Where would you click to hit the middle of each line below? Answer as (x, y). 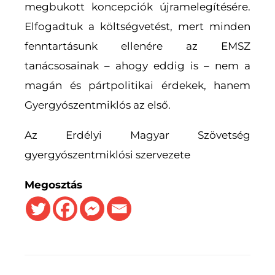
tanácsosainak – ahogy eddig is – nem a (137, 65)
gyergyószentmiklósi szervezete (107, 154)
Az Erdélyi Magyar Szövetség (137, 135)
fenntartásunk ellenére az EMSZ (137, 46)
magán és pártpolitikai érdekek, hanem (137, 85)
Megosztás (53, 184)
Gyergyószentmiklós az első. (98, 105)
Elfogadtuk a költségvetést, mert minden (137, 26)
